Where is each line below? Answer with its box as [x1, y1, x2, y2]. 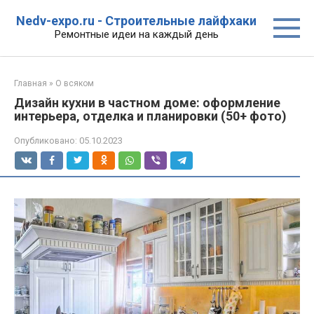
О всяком [55, 78, 94, 88]
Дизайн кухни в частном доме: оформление [14, 95, 280, 110]
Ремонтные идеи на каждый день [54, 28, 219, 41]
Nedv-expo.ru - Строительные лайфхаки [16, 13, 257, 28]
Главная [14, 78, 47, 88]
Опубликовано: [14, 135, 77, 146]
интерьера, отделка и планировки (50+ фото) [14, 109, 287, 123]
